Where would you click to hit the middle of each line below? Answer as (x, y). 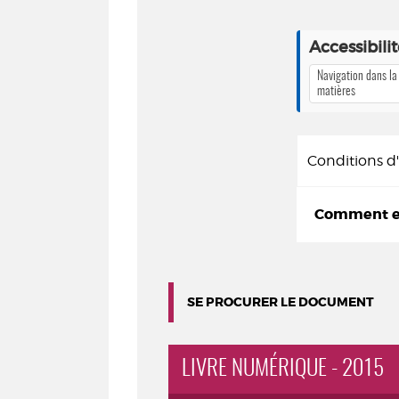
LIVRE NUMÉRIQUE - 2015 (283, 369)
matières (336, 91)
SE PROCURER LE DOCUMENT (281, 302)
